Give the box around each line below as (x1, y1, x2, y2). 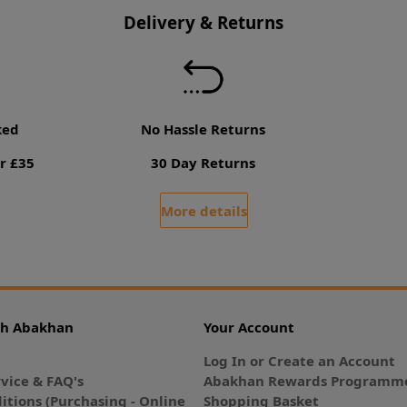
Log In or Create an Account (203, 352, 395, 371)
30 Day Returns (151, 153, 256, 172)
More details (160, 201, 247, 220)
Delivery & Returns (124, 11, 283, 35)
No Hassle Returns (141, 119, 266, 138)
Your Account (203, 318, 294, 337)
